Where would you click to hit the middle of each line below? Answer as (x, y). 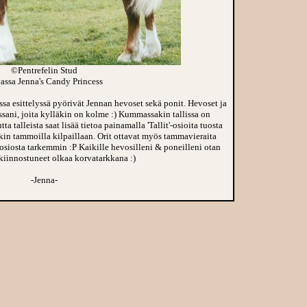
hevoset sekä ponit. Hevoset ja (170, 103)
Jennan (99, 103)
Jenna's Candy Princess (60, 81)
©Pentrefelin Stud (44, 70)
